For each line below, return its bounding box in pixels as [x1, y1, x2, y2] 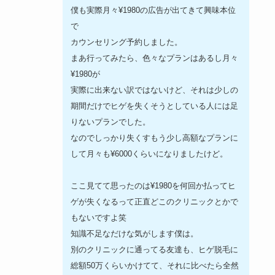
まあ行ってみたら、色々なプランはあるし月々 [71, 53, 239, 63]
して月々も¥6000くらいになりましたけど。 [71, 149, 228, 158]
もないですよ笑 [71, 212, 127, 222]
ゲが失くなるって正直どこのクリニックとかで [71, 196, 239, 206]
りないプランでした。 [71, 117, 151, 126]
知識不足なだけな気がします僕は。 [71, 228, 199, 238]
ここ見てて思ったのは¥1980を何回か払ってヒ [71, 180, 236, 190]
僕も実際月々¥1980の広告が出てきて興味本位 [71, 5, 236, 15]
